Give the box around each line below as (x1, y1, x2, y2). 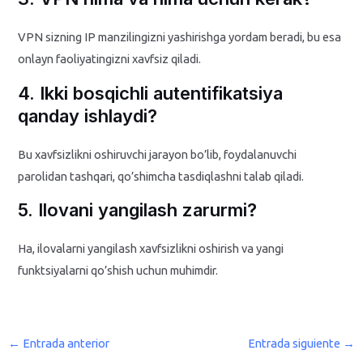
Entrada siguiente (248, 335, 344, 350)
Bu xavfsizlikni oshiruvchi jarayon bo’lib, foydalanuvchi (18, 147, 297, 161)
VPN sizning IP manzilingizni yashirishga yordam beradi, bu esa (18, 30, 342, 45)
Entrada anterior (19, 335, 109, 350)
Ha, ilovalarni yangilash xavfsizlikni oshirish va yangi (18, 241, 284, 256)
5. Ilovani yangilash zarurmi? (18, 199, 258, 221)
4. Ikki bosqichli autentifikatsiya (18, 82, 284, 104)
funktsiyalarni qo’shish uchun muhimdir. (18, 263, 219, 278)
